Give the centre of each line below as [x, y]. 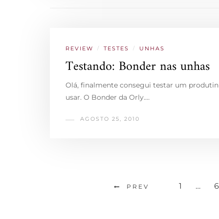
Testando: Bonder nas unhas [138, 67]
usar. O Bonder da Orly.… [108, 97]
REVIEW [79, 48]
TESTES [116, 48]
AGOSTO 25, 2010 [110, 119]
